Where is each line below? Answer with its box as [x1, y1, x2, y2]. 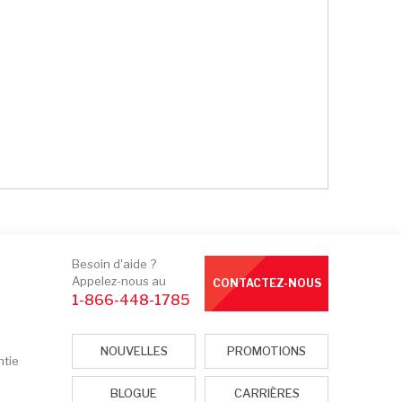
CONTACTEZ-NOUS [212, 276, 321, 290]
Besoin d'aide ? [72, 257, 156, 271]
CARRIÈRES [233, 386, 300, 400]
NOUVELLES [100, 344, 168, 358]
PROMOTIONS [227, 344, 306, 358]
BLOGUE [110, 386, 157, 400]
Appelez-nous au [72, 274, 166, 288]
